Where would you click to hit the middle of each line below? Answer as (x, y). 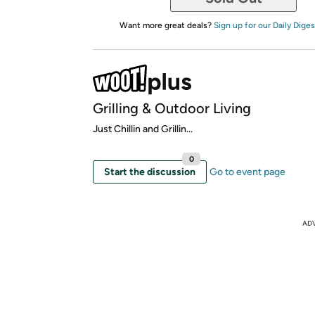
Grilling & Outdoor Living (172, 108)
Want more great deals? (166, 25)
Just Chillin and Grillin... (143, 129)
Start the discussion (150, 172)
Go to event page (247, 172)
